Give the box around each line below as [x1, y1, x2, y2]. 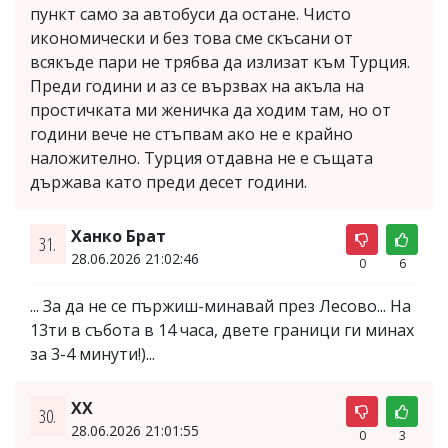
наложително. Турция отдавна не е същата [30, 147, 373, 169]
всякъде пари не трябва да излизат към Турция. [30, 51, 410, 73]
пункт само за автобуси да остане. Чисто [30, 3, 351, 25]
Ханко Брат [70, 225, 166, 247]
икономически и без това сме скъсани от [30, 27, 353, 49]
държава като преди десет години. [30, 171, 307, 193]
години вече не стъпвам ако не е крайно [30, 123, 353, 145]
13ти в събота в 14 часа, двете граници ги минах [30, 319, 414, 341]
